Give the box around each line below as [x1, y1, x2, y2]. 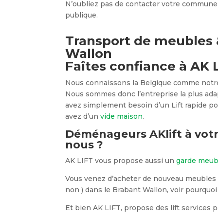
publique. [65, 11, 98, 19]
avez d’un [65, 112, 101, 121]
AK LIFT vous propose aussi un [65, 156, 177, 165]
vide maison [100, 112, 143, 121]
